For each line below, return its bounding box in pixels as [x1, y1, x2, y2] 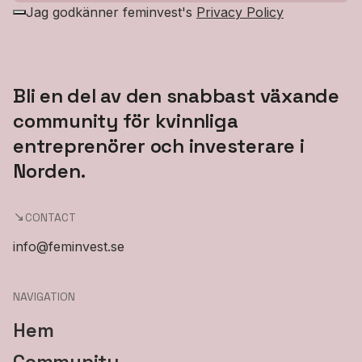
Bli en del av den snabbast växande [13, 82, 339, 108]
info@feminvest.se [13, 238, 124, 255]
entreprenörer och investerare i [13, 133, 305, 158]
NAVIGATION [13, 289, 75, 305]
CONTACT [25, 209, 77, 225]
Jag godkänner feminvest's [26, 3, 196, 20]
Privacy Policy [196, 3, 284, 20]
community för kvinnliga [13, 107, 238, 133]
